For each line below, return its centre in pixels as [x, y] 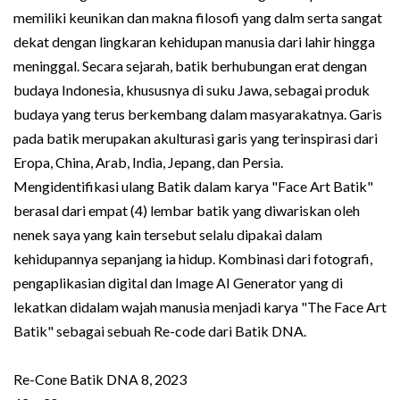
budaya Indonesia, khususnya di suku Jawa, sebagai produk [192, 90]
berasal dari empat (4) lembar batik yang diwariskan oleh [187, 211]
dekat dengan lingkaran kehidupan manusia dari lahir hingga [194, 42]
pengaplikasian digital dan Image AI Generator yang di [178, 283]
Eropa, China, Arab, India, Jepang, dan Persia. [148, 162]
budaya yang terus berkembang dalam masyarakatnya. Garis [198, 114]
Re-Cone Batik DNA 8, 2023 [100, 379]
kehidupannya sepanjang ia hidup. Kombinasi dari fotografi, [193, 259]
